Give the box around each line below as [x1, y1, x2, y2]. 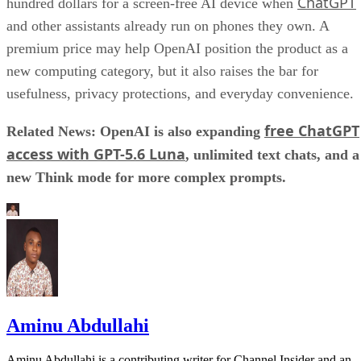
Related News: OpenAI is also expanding [6, 122, 264, 139]
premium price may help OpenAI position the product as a [6, 39, 348, 56]
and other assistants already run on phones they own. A [6, 17, 329, 34]
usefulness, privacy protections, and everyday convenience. [6, 85, 354, 102]
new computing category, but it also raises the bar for [6, 62, 318, 79]
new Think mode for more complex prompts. [6, 168, 290, 185]
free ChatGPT [264, 120, 359, 140]
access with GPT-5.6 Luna [6, 143, 185, 164]
